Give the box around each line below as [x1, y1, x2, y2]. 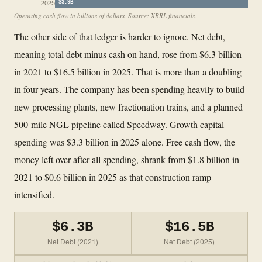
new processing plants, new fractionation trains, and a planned [14, 100, 243, 113]
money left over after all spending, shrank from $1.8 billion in [14, 153, 239, 166]
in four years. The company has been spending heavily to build [14, 82, 244, 95]
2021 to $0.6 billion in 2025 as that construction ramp [14, 170, 211, 183]
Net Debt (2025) [164, 236, 215, 246]
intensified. [14, 188, 54, 201]
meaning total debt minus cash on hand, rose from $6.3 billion [14, 47, 242, 60]
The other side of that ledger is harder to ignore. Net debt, [14, 30, 225, 43]
